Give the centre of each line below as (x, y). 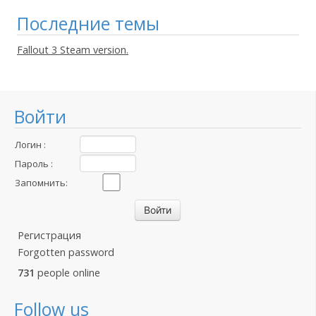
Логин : (30, 145)
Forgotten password (66, 252)
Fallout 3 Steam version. (73, 50)
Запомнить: (41, 183)
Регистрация (49, 235)
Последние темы (88, 23)
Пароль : (34, 164)
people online (67, 273)
